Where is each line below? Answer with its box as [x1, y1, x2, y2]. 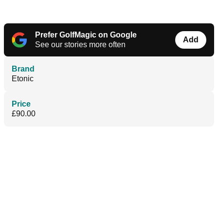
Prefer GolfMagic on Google [35, 31, 137, 39]
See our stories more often [35, 40, 126, 49]
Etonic [12, 74, 34, 83]
